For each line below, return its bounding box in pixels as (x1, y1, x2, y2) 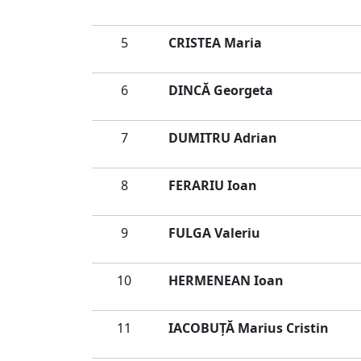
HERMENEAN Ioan (168, 272, 284, 289)
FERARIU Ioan (168, 176, 257, 194)
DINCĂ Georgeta (168, 81, 273, 99)
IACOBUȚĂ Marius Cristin (168, 319, 329, 337)
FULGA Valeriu (168, 224, 260, 242)
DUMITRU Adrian (168, 129, 277, 147)
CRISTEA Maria (168, 34, 262, 52)
